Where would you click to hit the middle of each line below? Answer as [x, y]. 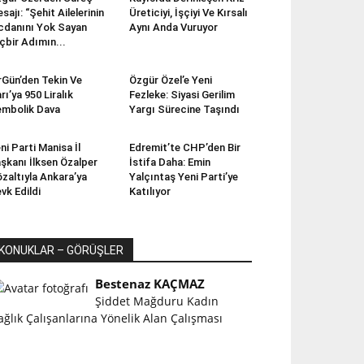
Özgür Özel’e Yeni [170, 80]
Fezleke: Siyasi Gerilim [182, 95]
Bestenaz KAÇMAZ [150, 284]
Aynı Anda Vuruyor [173, 27]
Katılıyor [149, 191]
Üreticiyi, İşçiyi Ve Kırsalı [188, 13]
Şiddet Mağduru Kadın [157, 301]
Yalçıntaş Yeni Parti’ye [183, 177]
